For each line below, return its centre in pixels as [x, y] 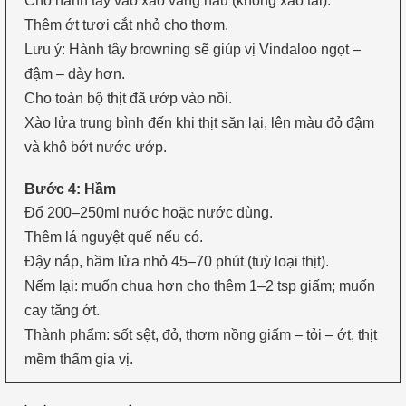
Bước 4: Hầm [70, 189]
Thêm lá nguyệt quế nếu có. [113, 237]
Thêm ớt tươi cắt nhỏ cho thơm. [126, 24]
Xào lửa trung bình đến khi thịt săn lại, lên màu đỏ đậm [199, 122]
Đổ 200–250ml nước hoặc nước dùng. [148, 213]
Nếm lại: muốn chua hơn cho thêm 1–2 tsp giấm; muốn [199, 286]
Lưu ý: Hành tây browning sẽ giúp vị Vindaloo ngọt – [192, 49]
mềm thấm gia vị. [78, 360]
